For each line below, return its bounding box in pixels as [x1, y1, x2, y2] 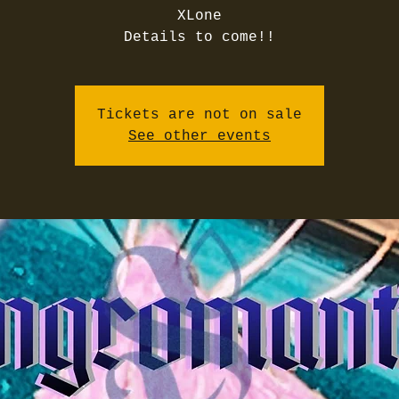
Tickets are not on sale [97, 107, 302, 123]
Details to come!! [124, 29, 275, 45]
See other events [128, 128, 271, 144]
